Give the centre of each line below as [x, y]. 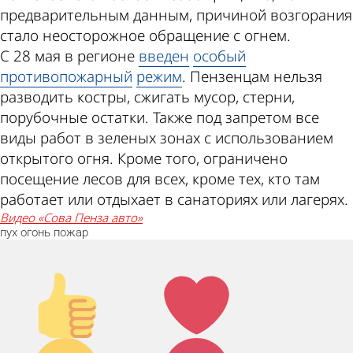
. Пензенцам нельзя [252, 77]
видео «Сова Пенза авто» [75, 218]
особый [219, 56]
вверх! [55, 303]
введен [164, 56]
